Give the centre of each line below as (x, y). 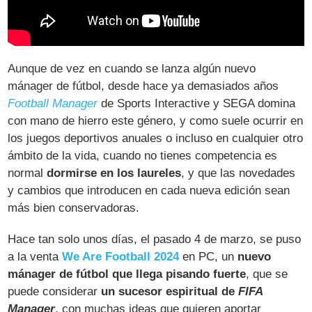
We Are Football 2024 (121, 257)
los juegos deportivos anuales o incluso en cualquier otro (156, 139)
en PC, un (209, 257)
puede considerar (55, 292)
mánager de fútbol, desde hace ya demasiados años (143, 86)
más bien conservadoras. (74, 208)
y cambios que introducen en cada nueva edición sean (149, 191)
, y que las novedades (239, 173)
